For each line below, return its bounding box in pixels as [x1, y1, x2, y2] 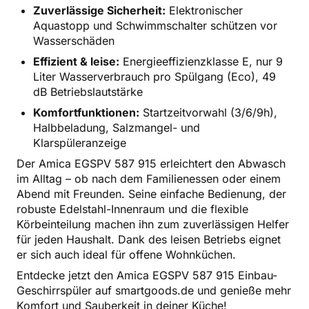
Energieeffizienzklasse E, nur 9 [119, 54, 283, 68]
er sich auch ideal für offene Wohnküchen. [17, 247, 236, 261]
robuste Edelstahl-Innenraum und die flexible [17, 201, 248, 216]
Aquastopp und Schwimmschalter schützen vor [33, 18, 277, 32]
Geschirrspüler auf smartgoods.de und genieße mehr [17, 283, 291, 297]
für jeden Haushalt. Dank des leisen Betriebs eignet [17, 232, 281, 246]
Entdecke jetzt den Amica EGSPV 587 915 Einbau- [17, 268, 277, 282]
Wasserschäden [33, 33, 114, 48]
